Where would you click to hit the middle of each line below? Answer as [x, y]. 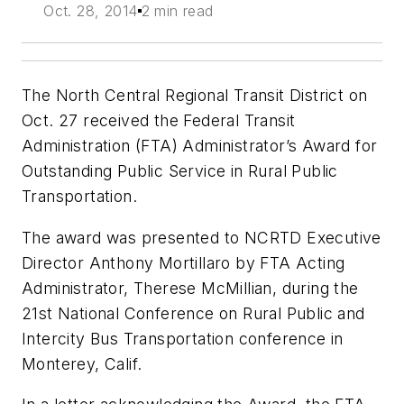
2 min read [177, 11]
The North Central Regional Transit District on [195, 96]
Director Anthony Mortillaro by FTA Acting [184, 262]
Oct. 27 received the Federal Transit [159, 121]
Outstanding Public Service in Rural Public [180, 171]
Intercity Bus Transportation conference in [183, 338]
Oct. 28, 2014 [91, 11]
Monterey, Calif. [82, 363]
